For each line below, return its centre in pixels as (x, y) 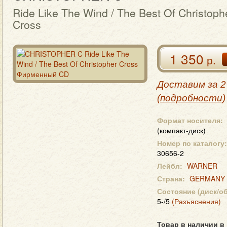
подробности (191, 98)
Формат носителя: (190, 120)
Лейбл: (170, 166)
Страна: (171, 178)
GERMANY (207, 178)
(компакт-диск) (181, 130)
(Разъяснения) (196, 201)
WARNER (202, 166)
